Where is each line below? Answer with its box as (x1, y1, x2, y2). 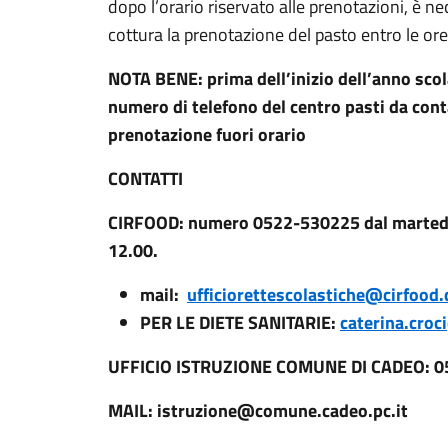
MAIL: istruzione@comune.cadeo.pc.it (108, 397, 408, 424)
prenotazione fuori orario (108, 121, 306, 148)
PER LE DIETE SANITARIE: (140, 309, 340, 336)
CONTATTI (108, 165, 183, 192)
